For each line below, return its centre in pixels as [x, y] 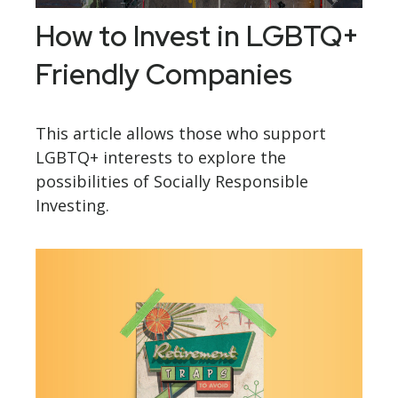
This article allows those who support [181, 134]
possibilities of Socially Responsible [172, 182]
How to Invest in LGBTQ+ [197, 36]
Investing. [72, 206]
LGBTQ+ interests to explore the [161, 158]
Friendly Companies [164, 75]
